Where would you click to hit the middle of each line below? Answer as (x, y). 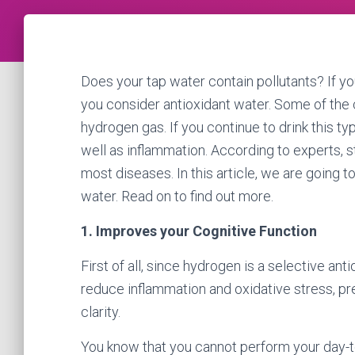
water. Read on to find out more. (177, 196)
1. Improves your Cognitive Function (199, 231)
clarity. (101, 312)
